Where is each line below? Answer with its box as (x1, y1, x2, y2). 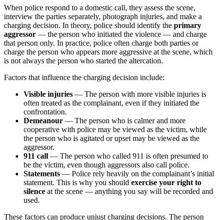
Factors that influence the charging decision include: (4, 73, 165, 82)
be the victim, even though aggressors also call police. (24, 160, 190, 169)
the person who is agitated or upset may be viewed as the (24, 134, 199, 142)
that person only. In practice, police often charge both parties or (4, 38, 198, 47)
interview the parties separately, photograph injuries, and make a (4, 12, 202, 21)
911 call (24, 151, 48, 160)
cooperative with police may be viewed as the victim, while (24, 125, 207, 134)
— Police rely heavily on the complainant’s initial (60, 169, 214, 178)
